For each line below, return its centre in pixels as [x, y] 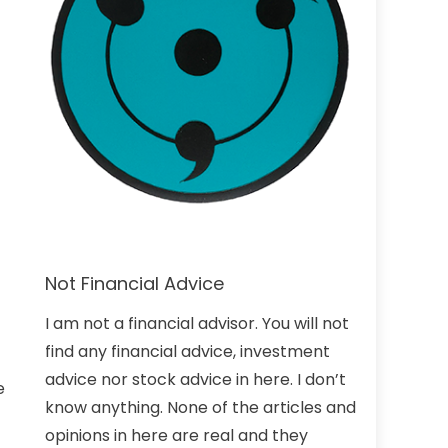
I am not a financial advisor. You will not [197, 323]
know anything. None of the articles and [201, 407]
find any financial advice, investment [188, 351]
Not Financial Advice [135, 283]
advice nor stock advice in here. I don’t [196, 379]
